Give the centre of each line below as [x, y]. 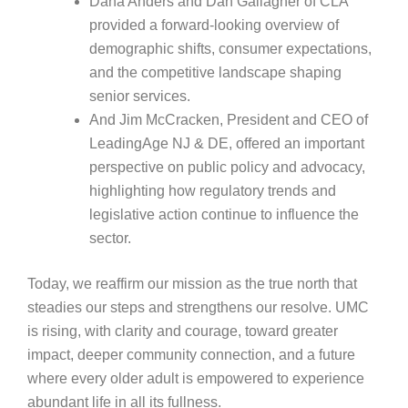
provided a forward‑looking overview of [214, 25]
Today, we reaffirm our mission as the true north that [192, 283]
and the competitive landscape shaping [215, 72]
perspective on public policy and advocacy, [227, 167]
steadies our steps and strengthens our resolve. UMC [198, 307]
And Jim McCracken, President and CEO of [228, 119]
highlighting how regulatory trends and [212, 190]
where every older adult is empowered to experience [195, 378]
